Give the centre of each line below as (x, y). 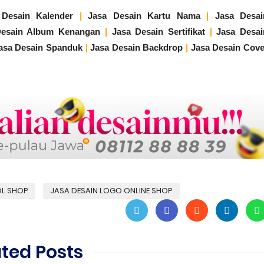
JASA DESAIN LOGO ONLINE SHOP (111, 191)
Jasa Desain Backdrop (137, 47)
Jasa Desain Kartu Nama (144, 15)
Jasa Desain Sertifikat (158, 31)
